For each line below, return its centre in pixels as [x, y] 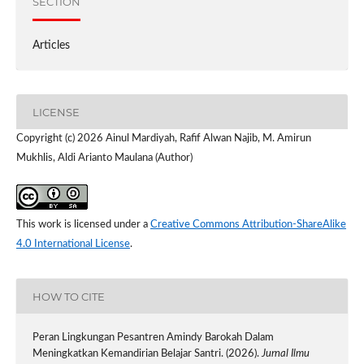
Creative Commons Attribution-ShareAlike [248, 225]
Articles [51, 46]
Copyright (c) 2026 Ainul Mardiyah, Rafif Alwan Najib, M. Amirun [163, 139]
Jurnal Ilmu [285, 354]
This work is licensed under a [83, 225]
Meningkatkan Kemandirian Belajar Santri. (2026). [147, 354]
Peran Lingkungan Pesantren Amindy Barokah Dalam [153, 338]
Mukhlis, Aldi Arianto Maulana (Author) [104, 158]
